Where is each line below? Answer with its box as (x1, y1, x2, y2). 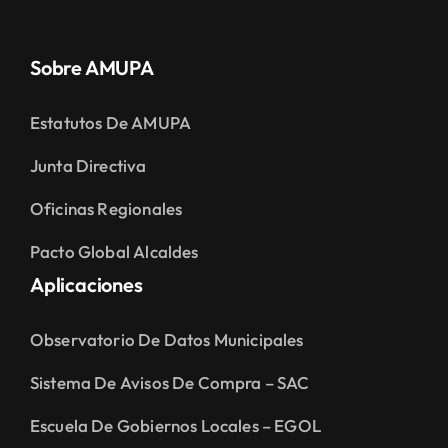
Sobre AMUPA (29, 54, 154, 80)
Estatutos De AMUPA (29, 111, 192, 133)
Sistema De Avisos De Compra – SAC (29, 371, 310, 393)
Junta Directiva (29, 154, 147, 176)
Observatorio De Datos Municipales (29, 328, 304, 350)
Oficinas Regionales (29, 197, 183, 219)
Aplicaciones (29, 271, 143, 297)
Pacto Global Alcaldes (29, 240, 199, 262)
